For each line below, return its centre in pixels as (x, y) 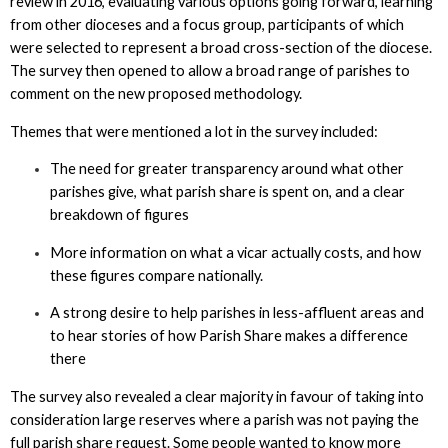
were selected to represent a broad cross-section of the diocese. (220, 47)
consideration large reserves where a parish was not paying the (214, 420)
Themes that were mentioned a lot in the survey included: (195, 131)
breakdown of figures (122, 215)
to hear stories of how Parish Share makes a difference (228, 336)
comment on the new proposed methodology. (158, 93)
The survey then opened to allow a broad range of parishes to (209, 70)
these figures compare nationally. (157, 275)
